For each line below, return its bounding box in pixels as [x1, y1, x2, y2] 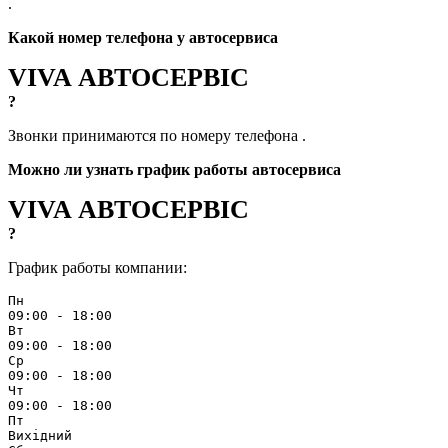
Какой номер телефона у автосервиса [8, 29, 278, 47]
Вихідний [8, 428, 72, 444]
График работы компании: [8, 259, 187, 277]
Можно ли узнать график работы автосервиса [8, 161, 341, 179]
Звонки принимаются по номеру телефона [8, 127, 302, 145]
